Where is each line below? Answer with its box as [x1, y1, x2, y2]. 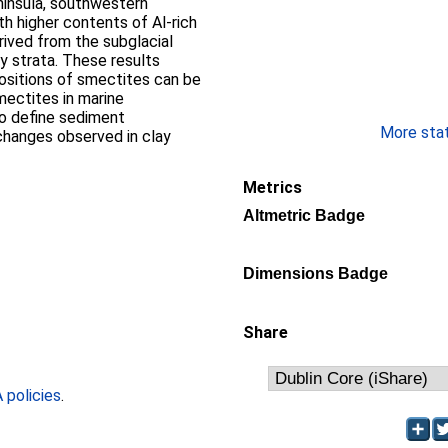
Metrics [243, 178, 302, 197]
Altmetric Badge [243, 207, 365, 224]
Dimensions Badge [243, 265, 388, 282]
